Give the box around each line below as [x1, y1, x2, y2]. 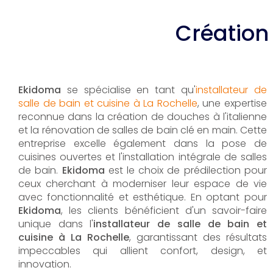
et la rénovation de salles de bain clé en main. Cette [18, 123, 267, 137]
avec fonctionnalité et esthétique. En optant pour [18, 190, 267, 204]
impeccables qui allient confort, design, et [18, 244, 267, 258]
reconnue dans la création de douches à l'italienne [18, 110, 267, 124]
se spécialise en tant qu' [61, 83, 196, 97]
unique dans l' [18, 217, 94, 231]
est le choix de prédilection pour [104, 163, 267, 177]
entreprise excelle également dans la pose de [18, 136, 267, 151]
